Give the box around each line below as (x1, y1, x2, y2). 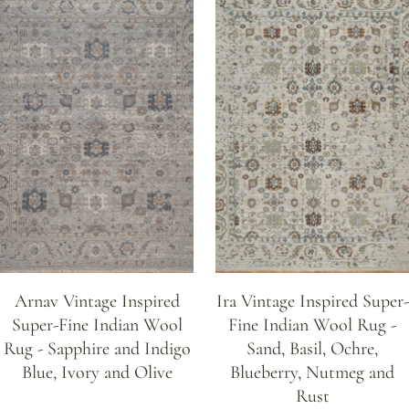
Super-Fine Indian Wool (11, 313, 183, 336)
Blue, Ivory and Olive (21, 361, 173, 383)
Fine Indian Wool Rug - (228, 313, 396, 336)
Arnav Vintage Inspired (14, 289, 180, 312)
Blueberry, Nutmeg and (230, 361, 394, 383)
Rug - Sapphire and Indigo (3, 337, 191, 360)
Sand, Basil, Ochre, (246, 337, 378, 360)
